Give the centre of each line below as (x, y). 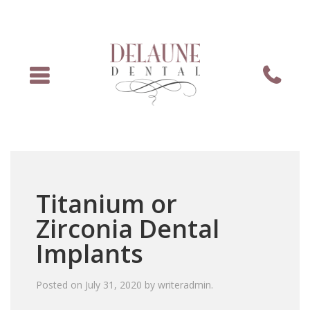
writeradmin (185, 285)
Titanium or (107, 204)
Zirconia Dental (128, 229)
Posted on (61, 285)
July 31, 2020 (114, 285)
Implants (90, 254)
